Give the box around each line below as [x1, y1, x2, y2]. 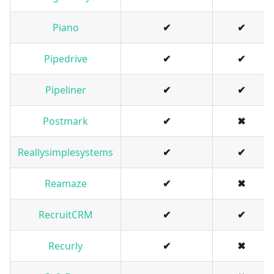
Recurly [48, 239, 83, 253]
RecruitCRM [38, 208, 93, 222]
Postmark [43, 114, 88, 128]
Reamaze [44, 177, 87, 191]
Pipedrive [43, 52, 87, 66]
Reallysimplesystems [18, 146, 113, 160]
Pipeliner [45, 83, 86, 97]
